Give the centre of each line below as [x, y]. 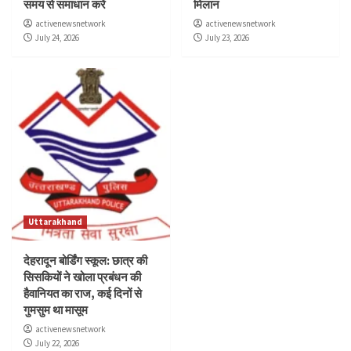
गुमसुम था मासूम [56, 309]
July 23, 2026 [227, 37]
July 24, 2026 [57, 37]
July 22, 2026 [57, 343]
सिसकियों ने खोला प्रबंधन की [82, 277]
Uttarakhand [55, 221]
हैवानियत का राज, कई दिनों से [83, 293]
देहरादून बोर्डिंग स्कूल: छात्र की [85, 260]
